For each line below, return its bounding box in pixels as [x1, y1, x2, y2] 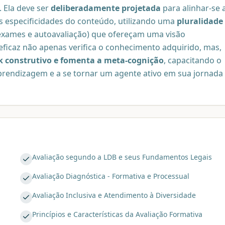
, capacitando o [164, 54, 221, 66]
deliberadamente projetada [51, 2, 161, 14]
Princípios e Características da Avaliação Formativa [32, 209, 202, 219]
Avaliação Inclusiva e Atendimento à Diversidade [32, 190, 196, 200]
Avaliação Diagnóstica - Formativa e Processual [32, 171, 189, 181]
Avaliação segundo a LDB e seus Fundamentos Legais [32, 152, 212, 162]
